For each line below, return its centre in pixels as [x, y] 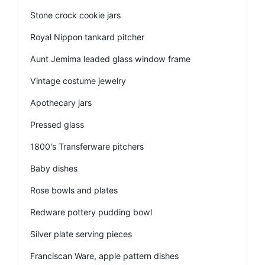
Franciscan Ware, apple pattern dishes [104, 256]
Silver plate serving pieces [81, 234]
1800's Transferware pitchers [87, 146]
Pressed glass [57, 124]
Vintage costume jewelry [78, 80]
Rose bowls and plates [74, 190]
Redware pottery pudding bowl [91, 212]
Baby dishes [54, 168]
